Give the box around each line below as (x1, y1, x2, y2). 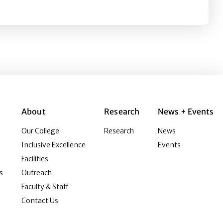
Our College (21, 126, 60, 135)
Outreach (21, 168, 52, 177)
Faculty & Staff (21, 182, 69, 191)
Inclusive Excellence (21, 140, 86, 149)
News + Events (158, 107, 214, 116)
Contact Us (21, 196, 59, 205)
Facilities (21, 154, 49, 163)
